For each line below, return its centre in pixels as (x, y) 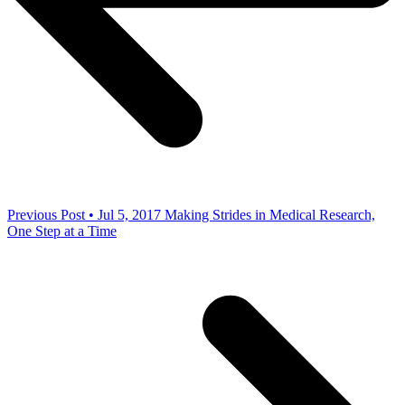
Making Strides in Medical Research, (270, 215)
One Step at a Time (62, 231)
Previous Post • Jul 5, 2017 (84, 215)
